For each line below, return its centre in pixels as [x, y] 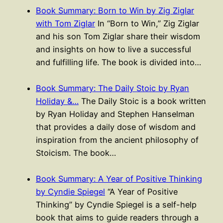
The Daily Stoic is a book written [142, 101]
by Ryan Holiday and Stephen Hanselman [115, 114]
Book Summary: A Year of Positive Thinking [119, 178]
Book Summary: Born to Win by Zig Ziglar [115, 10]
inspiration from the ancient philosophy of [117, 140]
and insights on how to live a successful [113, 49]
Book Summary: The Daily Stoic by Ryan [112, 88]
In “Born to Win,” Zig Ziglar [147, 23]
